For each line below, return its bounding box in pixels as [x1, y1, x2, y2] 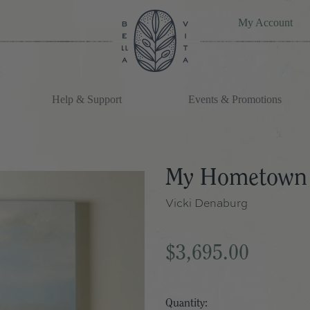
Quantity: [165, 298, 208, 309]
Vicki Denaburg [165, 196, 248, 210]
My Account [238, 16, 293, 28]
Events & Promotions [188, 93, 282, 105]
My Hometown [165, 166, 307, 190]
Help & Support [52, 93, 122, 105]
